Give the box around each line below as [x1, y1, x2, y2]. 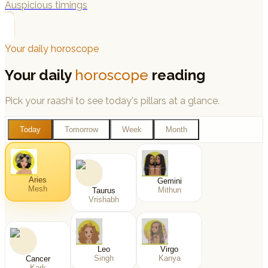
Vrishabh [88, 195, 119, 205]
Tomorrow [65, 125, 98, 135]
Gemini [157, 176, 182, 186]
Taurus [92, 186, 115, 196]
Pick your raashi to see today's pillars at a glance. [5, 95, 220, 107]
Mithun [157, 185, 181, 195]
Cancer [25, 254, 50, 264]
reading [148, 66, 205, 84]
